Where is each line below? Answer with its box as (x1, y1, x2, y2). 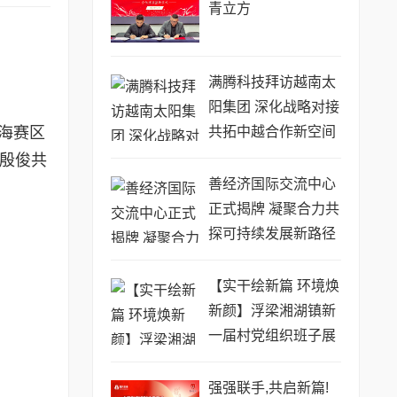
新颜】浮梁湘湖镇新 (207, 303, 336, 318)
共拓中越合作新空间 (207, 124, 336, 139)
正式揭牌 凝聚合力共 (207, 201, 339, 216)
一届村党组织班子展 (207, 328, 336, 343)
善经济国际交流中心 (207, 176, 336, 191)
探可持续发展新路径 (207, 226, 336, 241)
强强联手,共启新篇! (207, 380, 329, 395)
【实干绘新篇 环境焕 (207, 278, 339, 293)
